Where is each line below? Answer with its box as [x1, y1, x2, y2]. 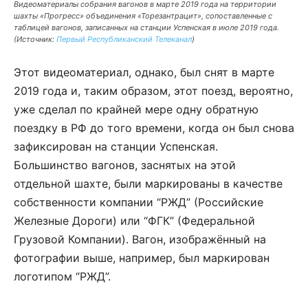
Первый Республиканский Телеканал [56, 34, 192, 44]
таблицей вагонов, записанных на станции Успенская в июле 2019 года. [14, 22, 279, 32]
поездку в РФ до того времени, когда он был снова [14, 120, 294, 135]
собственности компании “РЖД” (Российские [14, 195, 263, 209]
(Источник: [14, 34, 56, 44]
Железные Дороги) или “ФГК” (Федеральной [14, 213, 255, 228]
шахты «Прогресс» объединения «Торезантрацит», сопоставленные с [14, 10, 272, 21]
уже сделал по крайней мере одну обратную [14, 102, 258, 116]
